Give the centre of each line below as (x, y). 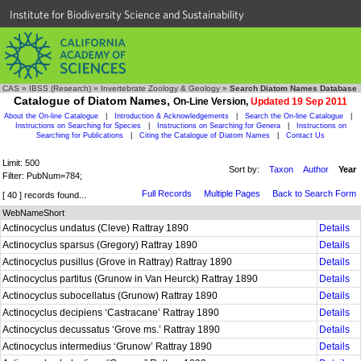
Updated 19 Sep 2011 (299, 102)
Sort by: (244, 169)
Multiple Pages (232, 193)
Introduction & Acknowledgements (172, 116)
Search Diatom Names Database (293, 88)
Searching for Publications (80, 135)
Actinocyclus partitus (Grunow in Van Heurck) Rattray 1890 (131, 279)
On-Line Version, (212, 102)
